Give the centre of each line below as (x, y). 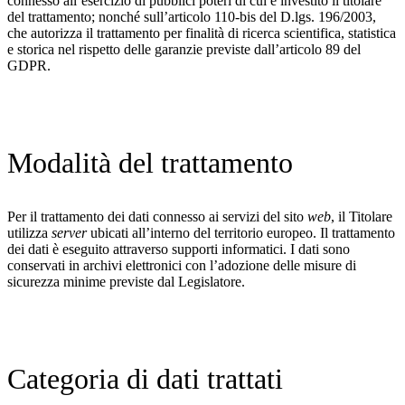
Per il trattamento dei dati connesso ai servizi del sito (157, 216)
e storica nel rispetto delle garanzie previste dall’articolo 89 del (184, 49)
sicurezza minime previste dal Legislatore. (126, 281)
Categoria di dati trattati (145, 378)
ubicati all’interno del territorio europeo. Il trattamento (241, 232)
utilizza (29, 232)
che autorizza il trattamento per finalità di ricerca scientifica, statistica (202, 33)
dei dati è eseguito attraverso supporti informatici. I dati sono (179, 249)
